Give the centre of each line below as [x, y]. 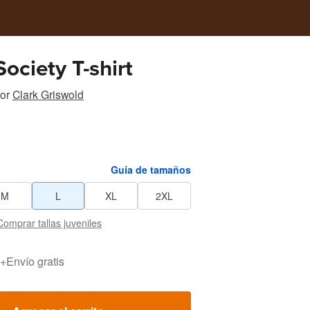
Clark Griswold [48, 94]
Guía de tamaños [151, 169]
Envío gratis [35, 261]
